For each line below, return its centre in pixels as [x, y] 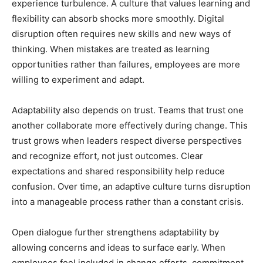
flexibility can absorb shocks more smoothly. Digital [118, 18]
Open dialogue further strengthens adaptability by [115, 232]
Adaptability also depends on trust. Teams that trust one [128, 110]
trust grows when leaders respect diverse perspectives [127, 140]
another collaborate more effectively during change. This [130, 125]
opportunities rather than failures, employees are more [126, 64]
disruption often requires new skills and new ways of [121, 33]
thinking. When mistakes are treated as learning [111, 49]
